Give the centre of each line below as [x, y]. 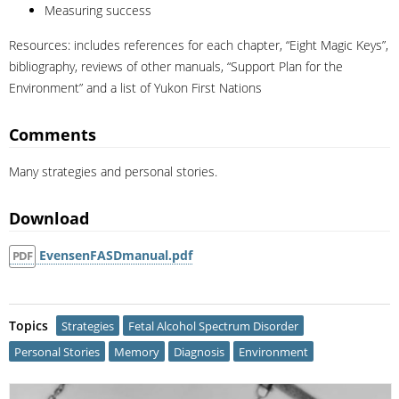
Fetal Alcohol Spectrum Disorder [213, 327]
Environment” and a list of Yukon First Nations [135, 88]
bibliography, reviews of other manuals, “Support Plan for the [176, 67]
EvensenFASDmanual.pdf [114, 256]
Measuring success [98, 11]
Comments [53, 135]
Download [49, 219]
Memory [137, 353]
